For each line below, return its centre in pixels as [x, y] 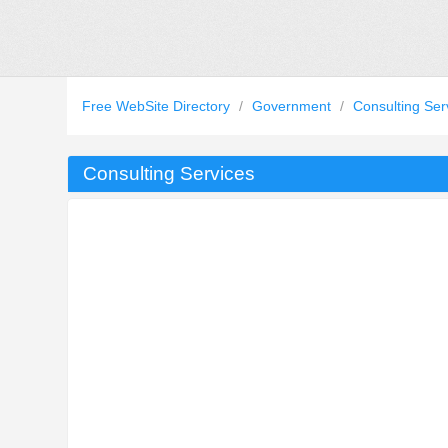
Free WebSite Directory [158, 106]
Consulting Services [169, 173]
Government [294, 106]
